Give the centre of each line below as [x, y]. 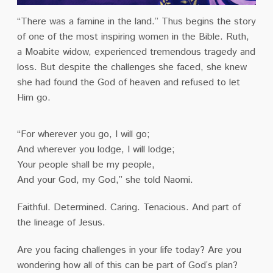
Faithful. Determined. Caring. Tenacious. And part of [129, 207]
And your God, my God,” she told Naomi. [105, 180]
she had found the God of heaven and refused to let [128, 82]
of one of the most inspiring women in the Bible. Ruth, [133, 37]
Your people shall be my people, [86, 165]
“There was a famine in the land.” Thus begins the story [136, 21]
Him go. [34, 97]
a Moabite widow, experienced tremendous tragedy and [136, 52]
